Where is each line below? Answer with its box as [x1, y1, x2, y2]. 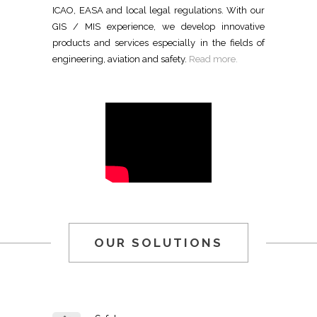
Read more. [189, 54, 238, 65]
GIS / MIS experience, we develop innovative [52, 21, 265, 33]
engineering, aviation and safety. [52, 54, 189, 65]
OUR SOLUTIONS [94, 235, 223, 250]
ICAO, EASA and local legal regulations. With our [52, 5, 265, 16]
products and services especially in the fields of [52, 38, 265, 49]
